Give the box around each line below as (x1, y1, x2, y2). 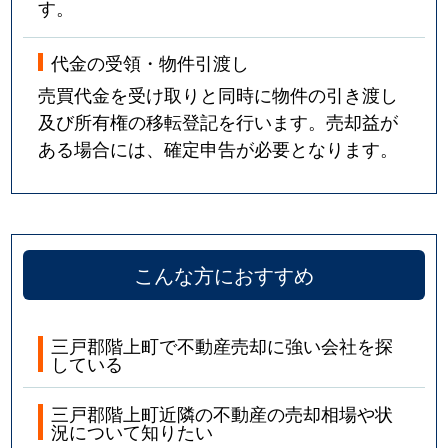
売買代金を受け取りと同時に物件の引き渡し (38, 81, 399, 108)
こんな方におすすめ (134, 259, 314, 289)
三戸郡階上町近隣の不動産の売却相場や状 (51, 399, 394, 426)
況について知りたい (51, 417, 214, 444)
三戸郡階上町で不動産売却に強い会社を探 (51, 331, 394, 358)
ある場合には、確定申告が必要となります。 (38, 135, 399, 162)
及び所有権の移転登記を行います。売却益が (38, 108, 399, 135)
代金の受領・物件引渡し (51, 49, 250, 76)
